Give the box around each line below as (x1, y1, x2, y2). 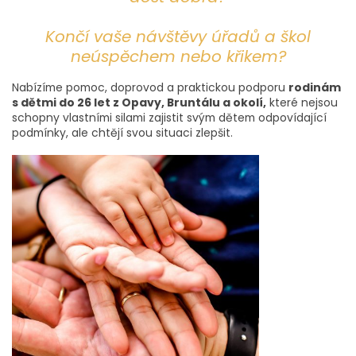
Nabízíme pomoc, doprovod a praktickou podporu (12, 79, 288, 96)
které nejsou (266, 95, 338, 111)
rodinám (288, 79, 341, 96)
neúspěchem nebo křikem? (70, 44, 286, 68)
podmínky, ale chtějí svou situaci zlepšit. (12, 125, 233, 141)
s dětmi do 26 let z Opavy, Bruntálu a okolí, (12, 95, 266, 111)
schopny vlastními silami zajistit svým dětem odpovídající (12, 110, 327, 126)
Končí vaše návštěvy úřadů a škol (45, 25, 311, 48)
